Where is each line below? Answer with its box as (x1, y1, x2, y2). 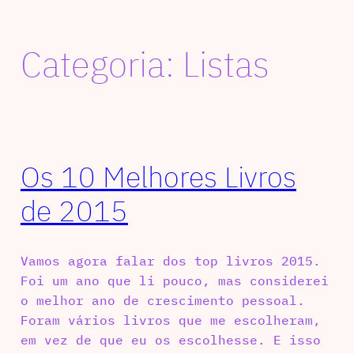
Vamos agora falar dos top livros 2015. (20, 253, 321, 269)
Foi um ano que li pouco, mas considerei (20, 273, 329, 289)
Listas (182, 41, 269, 87)
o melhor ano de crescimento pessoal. (20, 292, 305, 309)
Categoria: (20, 41, 183, 87)
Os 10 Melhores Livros (20, 158, 296, 196)
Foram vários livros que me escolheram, (20, 312, 321, 329)
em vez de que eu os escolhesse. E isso (20, 332, 321, 348)
